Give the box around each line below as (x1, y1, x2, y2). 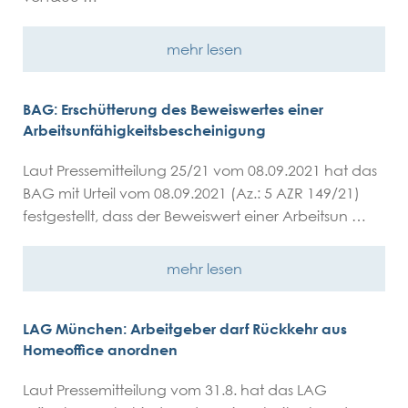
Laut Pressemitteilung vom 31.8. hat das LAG (23, 381, 327, 399)
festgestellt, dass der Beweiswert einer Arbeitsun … (23, 207, 366, 225)
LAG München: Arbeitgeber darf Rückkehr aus (23, 320, 347, 338)
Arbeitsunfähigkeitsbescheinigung (23, 121, 266, 139)
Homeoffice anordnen (23, 341, 178, 359)
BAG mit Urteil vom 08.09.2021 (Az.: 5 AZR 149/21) (23, 184, 360, 202)
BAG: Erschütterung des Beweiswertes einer (23, 100, 323, 118)
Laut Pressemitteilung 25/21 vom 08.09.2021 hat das (23, 161, 377, 179)
